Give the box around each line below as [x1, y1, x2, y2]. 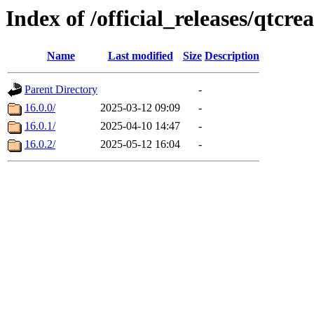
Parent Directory [25, 83, 97, 96]
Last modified [107, 50, 173, 62]
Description [205, 50, 259, 62]
